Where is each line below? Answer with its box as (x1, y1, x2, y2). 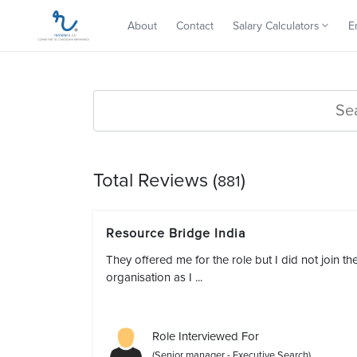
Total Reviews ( (93, 169, 218, 192)
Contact (176, 18, 214, 33)
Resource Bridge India (106, 226, 253, 241)
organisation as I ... (106, 270, 202, 284)
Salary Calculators (233, 18, 320, 33)
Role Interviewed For (152, 329, 259, 343)
